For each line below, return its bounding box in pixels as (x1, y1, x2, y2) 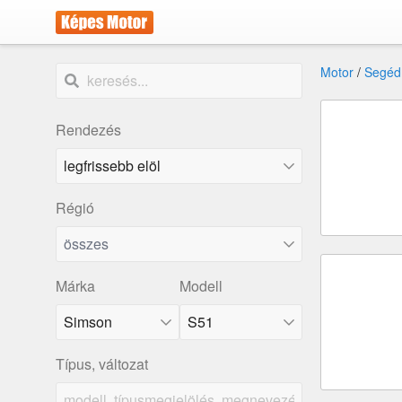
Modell (179, 275, 223, 296)
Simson (64, 311, 112, 332)
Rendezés (56, 119, 121, 140)
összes (64, 233, 109, 254)
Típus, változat (56, 354, 148, 374)
